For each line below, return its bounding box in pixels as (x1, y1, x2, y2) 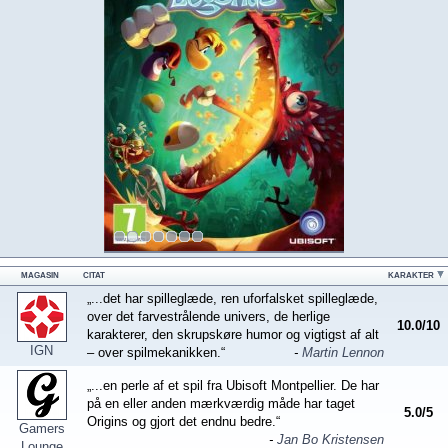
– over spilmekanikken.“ (87, 345, 225, 360)
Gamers (18, 421, 65, 436)
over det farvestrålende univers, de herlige (87, 309, 330, 324)
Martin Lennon (302, 345, 384, 360)
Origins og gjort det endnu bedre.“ (87, 414, 280, 429)
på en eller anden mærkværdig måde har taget (87, 396, 355, 411)
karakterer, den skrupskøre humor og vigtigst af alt (87, 327, 379, 342)
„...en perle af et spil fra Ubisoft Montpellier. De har (87, 378, 379, 393)
